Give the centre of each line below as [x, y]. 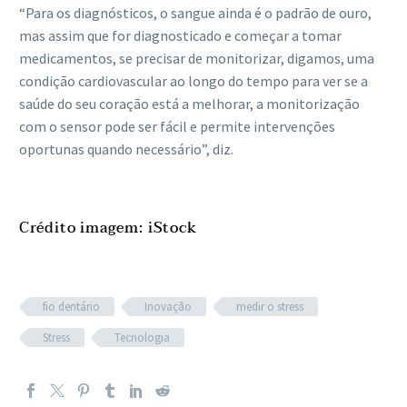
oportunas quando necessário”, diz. [126, 149]
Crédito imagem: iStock [108, 228]
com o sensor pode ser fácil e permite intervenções [177, 127]
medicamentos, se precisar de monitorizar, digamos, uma [197, 59]
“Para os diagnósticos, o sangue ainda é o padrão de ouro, [195, 13]
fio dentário [71, 306]
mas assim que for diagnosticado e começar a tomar [180, 36]
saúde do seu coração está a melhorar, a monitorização [189, 104]
